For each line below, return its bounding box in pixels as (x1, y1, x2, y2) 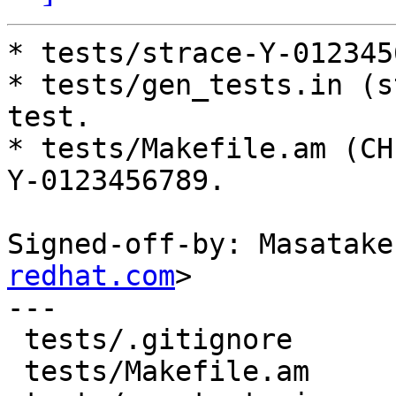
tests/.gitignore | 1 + (7, 324, 24, 356)
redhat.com (7, 260, 175, 293)
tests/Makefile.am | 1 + (7, 355, 24, 388)
